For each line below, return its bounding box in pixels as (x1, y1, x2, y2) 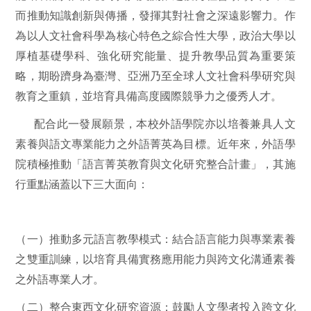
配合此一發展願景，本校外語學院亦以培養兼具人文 (33, 117, 296, 130)
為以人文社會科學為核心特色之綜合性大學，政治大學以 (15, 30, 296, 42)
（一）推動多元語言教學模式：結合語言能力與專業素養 (15, 233, 296, 245)
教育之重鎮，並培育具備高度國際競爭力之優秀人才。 (15, 90, 283, 102)
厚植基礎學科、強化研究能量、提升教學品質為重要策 (15, 50, 296, 62)
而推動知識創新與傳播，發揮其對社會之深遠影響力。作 (15, 10, 296, 22)
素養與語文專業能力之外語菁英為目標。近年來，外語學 (15, 137, 296, 150)
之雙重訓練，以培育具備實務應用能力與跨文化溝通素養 (15, 253, 296, 265)
